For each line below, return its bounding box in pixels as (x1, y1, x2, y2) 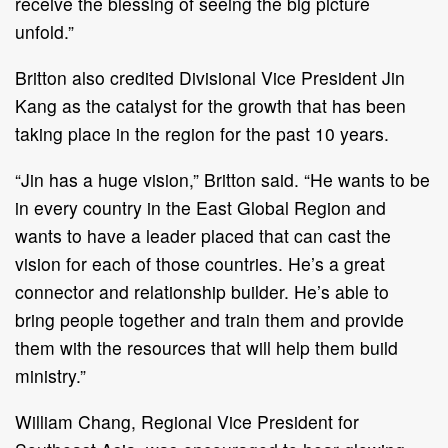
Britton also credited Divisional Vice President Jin (15, 64, 405, 90)
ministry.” (15, 362, 86, 388)
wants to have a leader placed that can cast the (15, 222, 391, 248)
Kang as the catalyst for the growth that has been (15, 92, 406, 118)
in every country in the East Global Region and (15, 194, 386, 220)
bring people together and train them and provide (15, 306, 404, 332)
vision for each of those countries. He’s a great (15, 250, 385, 276)
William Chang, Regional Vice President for (15, 408, 359, 434)
